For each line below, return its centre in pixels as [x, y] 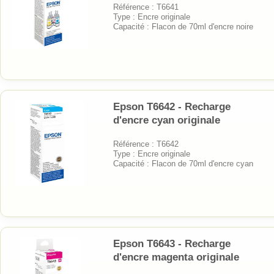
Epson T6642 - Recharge [172, 106]
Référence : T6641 [146, 7]
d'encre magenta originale [176, 257]
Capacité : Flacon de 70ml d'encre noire [183, 26]
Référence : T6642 [146, 144]
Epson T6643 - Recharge [172, 243]
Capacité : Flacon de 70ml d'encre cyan [183, 163]
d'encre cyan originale [167, 120]
